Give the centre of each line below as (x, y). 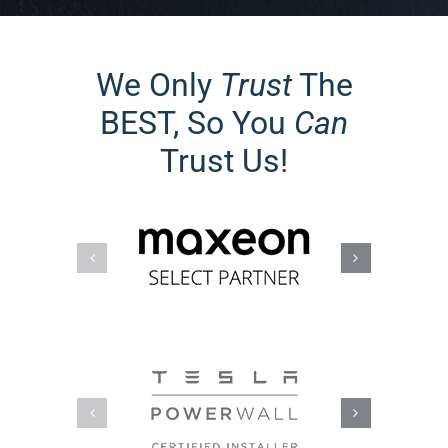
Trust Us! (224, 161)
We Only (157, 85)
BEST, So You (197, 123)
